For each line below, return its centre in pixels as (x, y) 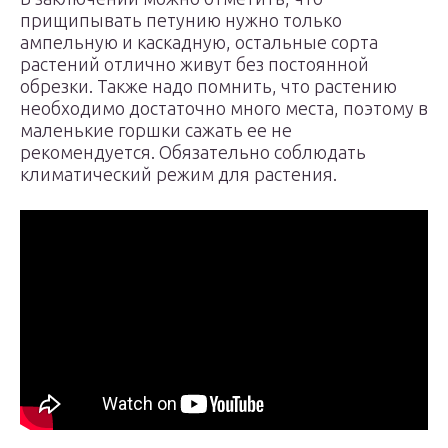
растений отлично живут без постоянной (194, 64)
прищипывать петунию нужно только (181, 20)
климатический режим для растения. (178, 174)
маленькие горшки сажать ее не (156, 130)
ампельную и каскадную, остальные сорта (199, 42)
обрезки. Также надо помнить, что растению (208, 86)
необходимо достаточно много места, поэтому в (224, 108)
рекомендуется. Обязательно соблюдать (193, 152)
